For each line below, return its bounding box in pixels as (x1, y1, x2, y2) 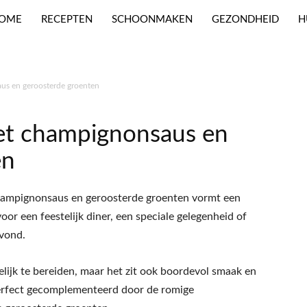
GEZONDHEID (211, 14, 279, 25)
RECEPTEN (40, 14, 93, 25)
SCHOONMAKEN (111, 14, 193, 25)
